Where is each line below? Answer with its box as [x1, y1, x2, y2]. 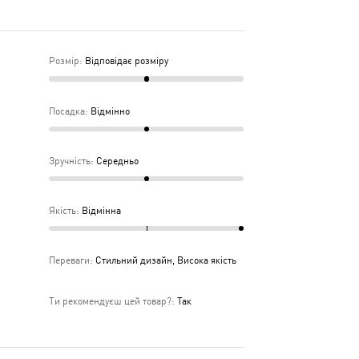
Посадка [49, 105, 86, 117]
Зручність [49, 155, 91, 167]
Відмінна [81, 205, 121, 216]
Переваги [49, 255, 91, 267]
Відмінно [90, 105, 130, 117]
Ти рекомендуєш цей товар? [49, 296, 172, 308]
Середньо [95, 155, 139, 167]
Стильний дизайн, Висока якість [95, 255, 236, 267]
